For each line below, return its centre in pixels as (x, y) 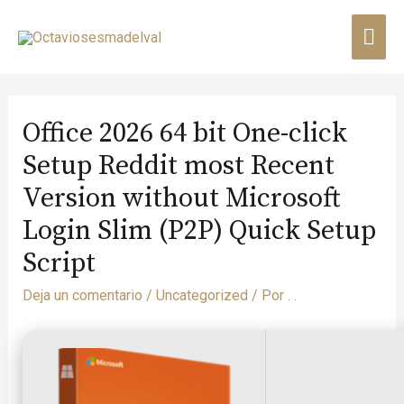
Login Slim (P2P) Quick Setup (199, 231)
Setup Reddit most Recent (178, 166)
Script (59, 264)
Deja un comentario (82, 296)
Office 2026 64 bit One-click (184, 134)
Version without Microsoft (181, 199)
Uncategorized (202, 296)
